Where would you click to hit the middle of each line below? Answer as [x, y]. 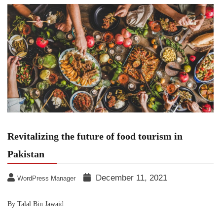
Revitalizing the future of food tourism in [95, 136]
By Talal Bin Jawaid [36, 204]
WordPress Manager [46, 178]
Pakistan [26, 154]
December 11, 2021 [131, 178]
